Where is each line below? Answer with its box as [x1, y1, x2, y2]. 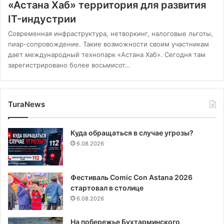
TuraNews [8, 99, 45, 109]
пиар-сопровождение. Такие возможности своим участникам [8, 39, 209, 48]
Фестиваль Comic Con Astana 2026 [70, 172, 192, 181]
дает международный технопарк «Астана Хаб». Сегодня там [8, 50, 205, 58]
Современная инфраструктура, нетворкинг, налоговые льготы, [8, 29, 213, 37]
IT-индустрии [8, 12, 76, 25]
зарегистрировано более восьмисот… [8, 60, 130, 69]
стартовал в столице [70, 183, 143, 192]
